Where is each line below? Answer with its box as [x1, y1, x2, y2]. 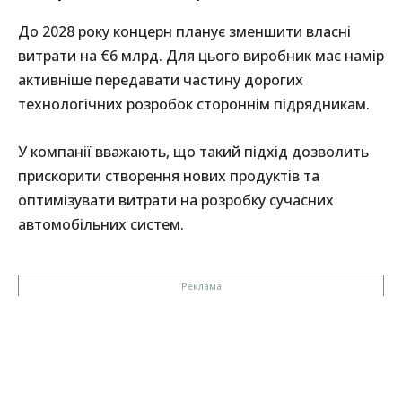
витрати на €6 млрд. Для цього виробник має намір [18, 45, 384, 66]
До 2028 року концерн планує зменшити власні [18, 21, 351, 41]
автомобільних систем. [18, 214, 184, 234]
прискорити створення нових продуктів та [18, 165, 319, 186]
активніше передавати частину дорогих [18, 69, 303, 90]
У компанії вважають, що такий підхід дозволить [18, 141, 369, 162]
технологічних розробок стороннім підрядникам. [18, 93, 370, 114]
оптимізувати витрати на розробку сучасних [18, 189, 334, 210]
